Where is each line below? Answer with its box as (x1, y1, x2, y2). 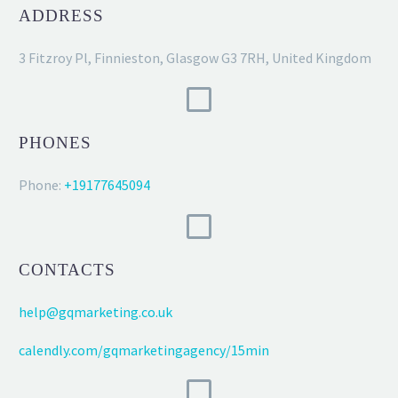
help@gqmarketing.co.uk (19, 303, 172, 322)
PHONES (19, 132, 92, 152)
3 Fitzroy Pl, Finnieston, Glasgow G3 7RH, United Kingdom (19, 48, 371, 67)
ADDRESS (19, 5, 104, 25)
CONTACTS (19, 260, 115, 280)
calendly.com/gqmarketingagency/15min (19, 340, 269, 359)
